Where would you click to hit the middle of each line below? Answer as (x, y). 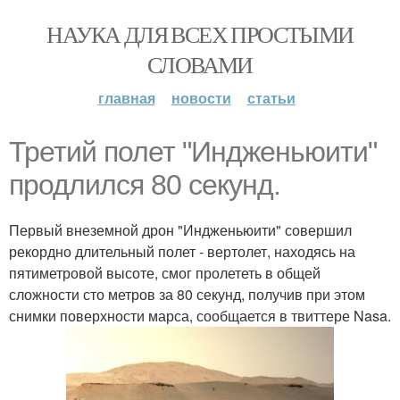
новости (201, 98)
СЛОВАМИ (200, 64)
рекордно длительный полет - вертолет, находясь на (182, 251)
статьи (271, 98)
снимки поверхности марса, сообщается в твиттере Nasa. (200, 316)
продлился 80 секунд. (145, 185)
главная (126, 98)
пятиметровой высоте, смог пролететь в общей (165, 273)
